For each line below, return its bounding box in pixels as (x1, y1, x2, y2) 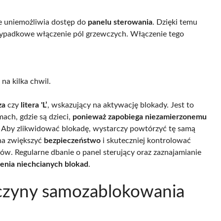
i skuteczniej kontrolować (101, 137, 191, 145)
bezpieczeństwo (44, 137, 101, 145)
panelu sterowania (88, 18, 152, 27)
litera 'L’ (21, 101, 47, 110)
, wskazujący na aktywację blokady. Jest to (47, 101, 194, 110)
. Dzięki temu (152, 18, 197, 27)
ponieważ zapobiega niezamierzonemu (73, 113, 207, 121)
